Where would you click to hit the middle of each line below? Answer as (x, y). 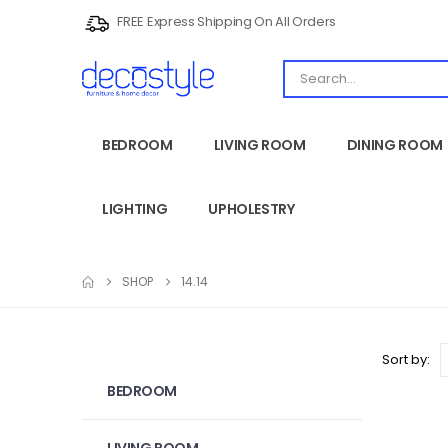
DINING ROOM (394, 145)
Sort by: (406, 359)
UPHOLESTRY (251, 209)
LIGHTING (135, 209)
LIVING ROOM (259, 145)
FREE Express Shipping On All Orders (225, 22)
